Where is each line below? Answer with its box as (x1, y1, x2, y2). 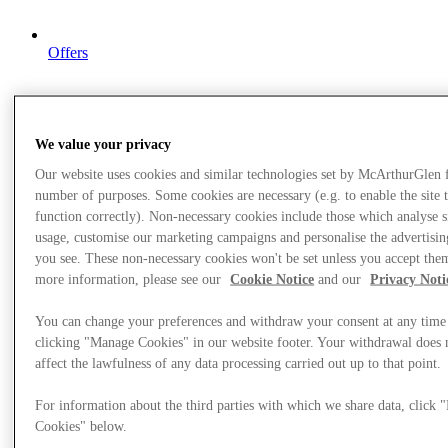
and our (314, 271, 366, 287)
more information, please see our (35, 271, 226, 287)
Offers (48, 43, 88, 61)
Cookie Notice (230, 271, 315, 287)
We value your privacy (35, 136, 172, 152)
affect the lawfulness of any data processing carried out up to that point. (35, 355, 442, 371)
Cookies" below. (35, 418, 128, 434)
